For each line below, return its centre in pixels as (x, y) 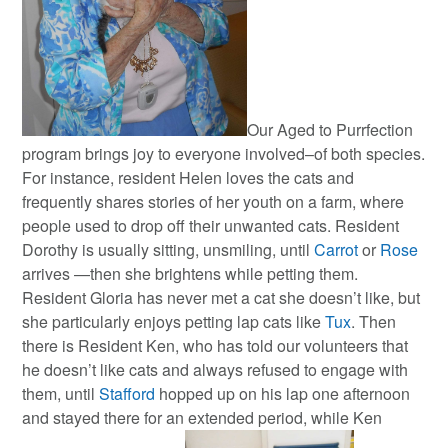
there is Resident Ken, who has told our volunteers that (215, 345)
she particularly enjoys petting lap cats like (174, 321)
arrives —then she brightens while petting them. (190, 273)
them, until (61, 393)
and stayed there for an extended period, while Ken (202, 417)
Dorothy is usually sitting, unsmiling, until (168, 249)
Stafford (127, 393)
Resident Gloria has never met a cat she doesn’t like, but (221, 297)
